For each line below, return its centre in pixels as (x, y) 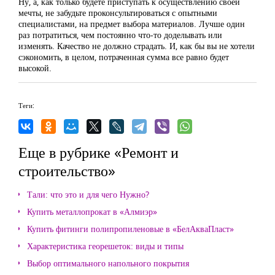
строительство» (67, 170)
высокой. (35, 68)
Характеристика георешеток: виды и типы (105, 246)
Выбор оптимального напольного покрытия (108, 263)
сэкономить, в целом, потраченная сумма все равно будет (124, 57)
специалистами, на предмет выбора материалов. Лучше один (132, 24)
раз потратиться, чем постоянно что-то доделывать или (120, 35)
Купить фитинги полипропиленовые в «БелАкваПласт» (130, 229)
